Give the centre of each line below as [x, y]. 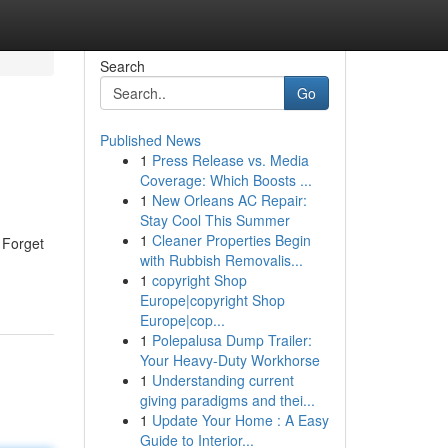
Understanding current [222, 380]
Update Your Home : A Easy [240, 420]
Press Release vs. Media [230, 160]
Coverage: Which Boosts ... [225, 180]
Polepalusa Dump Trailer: [231, 340]
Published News [150, 140]
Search [122, 66]
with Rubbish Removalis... [221, 260]
